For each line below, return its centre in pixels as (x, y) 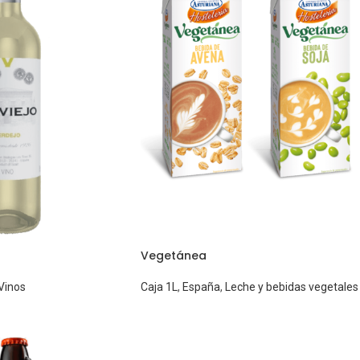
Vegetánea (173, 255)
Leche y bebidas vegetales (291, 286)
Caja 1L (159, 286)
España (201, 286)
